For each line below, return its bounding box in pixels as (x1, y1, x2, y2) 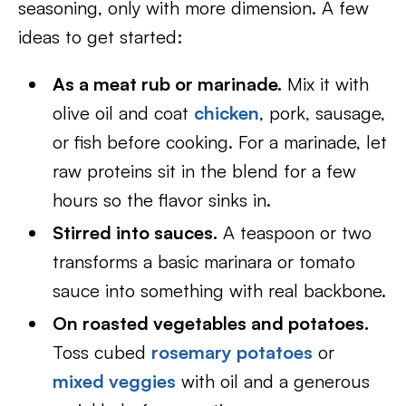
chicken (194, 101, 260, 124)
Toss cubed (53, 341, 152, 363)
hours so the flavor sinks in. (53, 188, 272, 211)
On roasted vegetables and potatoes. (53, 312, 370, 334)
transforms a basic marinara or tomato (53, 250, 356, 273)
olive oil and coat (53, 101, 195, 124)
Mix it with (282, 72, 370, 95)
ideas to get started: (18, 25, 182, 48)
